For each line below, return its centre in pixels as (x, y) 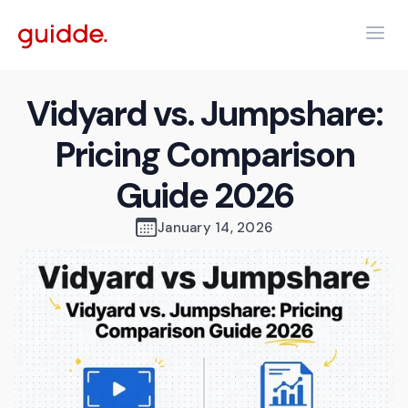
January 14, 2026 (215, 228)
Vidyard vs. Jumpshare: (204, 114)
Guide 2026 (204, 196)
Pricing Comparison (204, 155)
